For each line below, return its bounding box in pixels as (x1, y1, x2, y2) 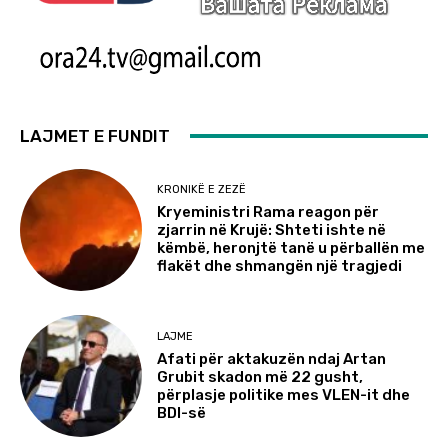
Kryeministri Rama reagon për (157, 203, 380, 222)
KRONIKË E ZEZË (157, 183, 247, 197)
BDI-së (157, 403, 207, 422)
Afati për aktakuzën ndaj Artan (157, 349, 387, 368)
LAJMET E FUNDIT (20, 125, 170, 146)
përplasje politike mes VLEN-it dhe (157, 385, 411, 404)
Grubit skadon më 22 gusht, (157, 367, 364, 386)
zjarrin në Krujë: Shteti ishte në (157, 221, 387, 240)
